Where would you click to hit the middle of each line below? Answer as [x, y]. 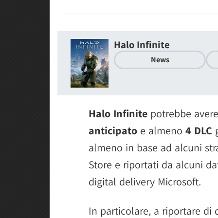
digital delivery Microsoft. [145, 182]
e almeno [161, 130]
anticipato [113, 130]
